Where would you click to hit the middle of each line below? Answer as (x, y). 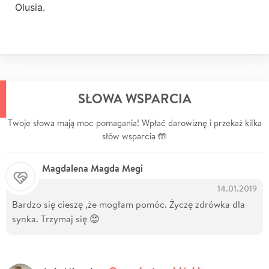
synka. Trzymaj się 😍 (56, 218)
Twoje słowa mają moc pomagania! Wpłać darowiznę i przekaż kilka (134, 122)
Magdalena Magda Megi (92, 168)
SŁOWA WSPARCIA (134, 98)
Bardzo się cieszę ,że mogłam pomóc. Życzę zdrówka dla (128, 204)
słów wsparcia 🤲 (134, 136)
